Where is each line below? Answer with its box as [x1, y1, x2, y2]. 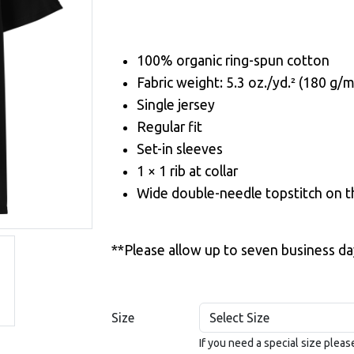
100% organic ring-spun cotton [137, 53, 330, 68]
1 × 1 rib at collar [137, 164, 238, 179]
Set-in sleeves [137, 141, 223, 156]
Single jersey [137, 97, 215, 112]
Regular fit [137, 119, 202, 134]
